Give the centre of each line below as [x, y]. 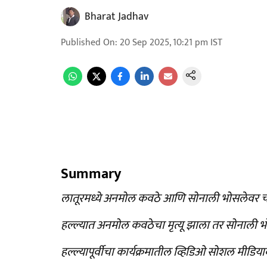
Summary [91, 174]
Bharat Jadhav [117, 17]
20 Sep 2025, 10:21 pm [164, 43]
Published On [88, 43]
